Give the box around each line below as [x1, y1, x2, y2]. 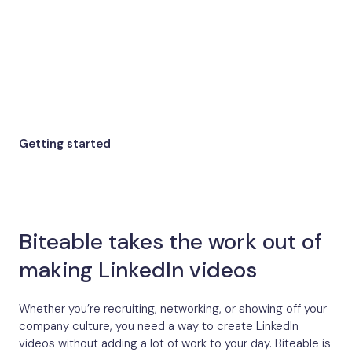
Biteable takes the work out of [19, 226, 322, 256]
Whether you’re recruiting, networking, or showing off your [19, 300, 327, 317]
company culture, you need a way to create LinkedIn [19, 317, 299, 334]
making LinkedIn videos [19, 255, 257, 284]
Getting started [19, 135, 111, 152]
